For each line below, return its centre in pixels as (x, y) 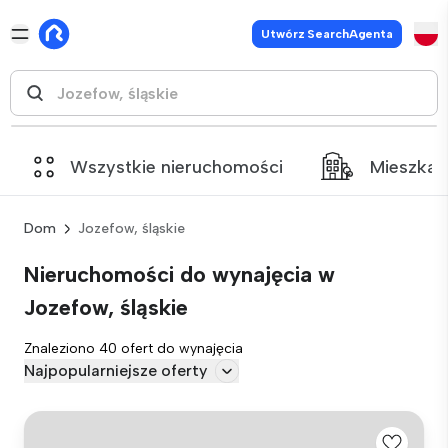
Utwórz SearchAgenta (327, 34)
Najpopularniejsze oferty (115, 370)
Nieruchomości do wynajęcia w (179, 274)
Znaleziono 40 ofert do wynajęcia (133, 348)
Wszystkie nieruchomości (176, 166)
